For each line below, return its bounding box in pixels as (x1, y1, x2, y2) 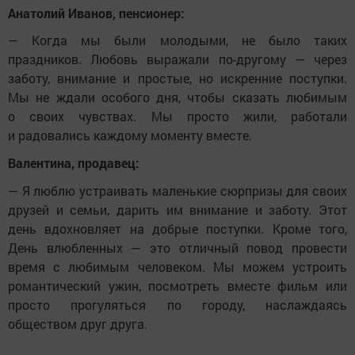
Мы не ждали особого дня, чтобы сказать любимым (8, 89, 347, 106)
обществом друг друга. (8, 315, 147, 332)
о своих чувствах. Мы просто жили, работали (8, 108, 347, 125)
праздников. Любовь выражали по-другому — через (8, 51, 347, 68)
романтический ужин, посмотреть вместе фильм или (8, 277, 347, 294)
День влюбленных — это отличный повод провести (8, 239, 347, 256)
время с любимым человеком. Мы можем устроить (8, 258, 347, 275)
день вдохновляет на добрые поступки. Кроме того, (8, 219, 347, 237)
